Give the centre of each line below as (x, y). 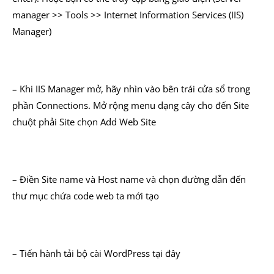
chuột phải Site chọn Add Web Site (84, 122)
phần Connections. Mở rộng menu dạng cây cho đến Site (131, 105)
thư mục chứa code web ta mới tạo (86, 196)
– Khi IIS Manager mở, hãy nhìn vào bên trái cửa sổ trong (131, 89)
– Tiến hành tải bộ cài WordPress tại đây (96, 253)
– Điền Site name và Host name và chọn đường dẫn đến (129, 179)
